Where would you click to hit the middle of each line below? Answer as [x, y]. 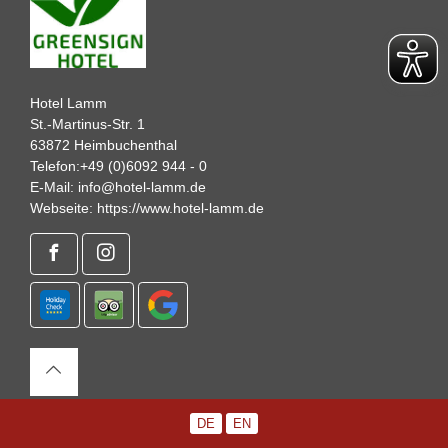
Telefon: [55, 165]
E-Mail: [54, 186]
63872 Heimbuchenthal [103, 144]
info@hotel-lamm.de [142, 186]
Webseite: [63, 207]
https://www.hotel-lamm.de [180, 207]
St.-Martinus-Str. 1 [87, 123]
